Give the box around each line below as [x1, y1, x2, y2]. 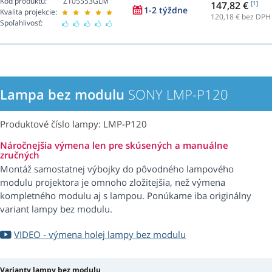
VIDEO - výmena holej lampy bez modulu [14, 228, 186, 241]
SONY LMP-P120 [124, 85, 228, 104]
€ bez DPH [234, 11, 271, 22]
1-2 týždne [144, 4, 188, 16]
